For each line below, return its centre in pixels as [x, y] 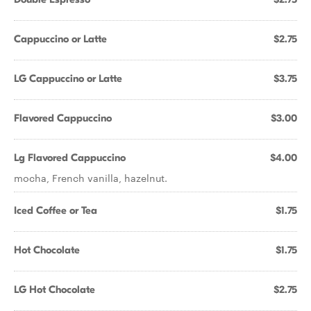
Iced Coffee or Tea [56, 210]
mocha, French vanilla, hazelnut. [91, 178]
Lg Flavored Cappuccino [70, 158]
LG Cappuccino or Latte [68, 78]
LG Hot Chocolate [54, 289]
